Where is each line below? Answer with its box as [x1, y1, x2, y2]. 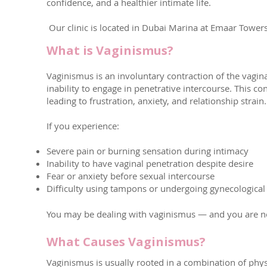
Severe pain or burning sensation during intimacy [46, 145, 249, 157]
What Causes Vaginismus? [46, 234, 206, 250]
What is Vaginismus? [46, 42, 173, 58]
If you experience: [46, 120, 119, 132]
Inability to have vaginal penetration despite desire [46, 157, 253, 169]
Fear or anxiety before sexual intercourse [46, 170, 215, 182]
